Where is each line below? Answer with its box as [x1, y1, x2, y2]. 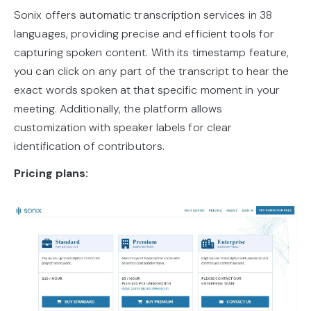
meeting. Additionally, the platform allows [14, 101, 223, 116]
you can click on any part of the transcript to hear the [14, 64, 289, 78]
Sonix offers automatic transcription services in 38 [14, 8, 273, 22]
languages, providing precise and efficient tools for [14, 26, 275, 41]
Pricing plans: [14, 166, 89, 180]
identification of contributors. [14, 139, 165, 153]
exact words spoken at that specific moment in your [14, 83, 280, 97]
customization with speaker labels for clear [14, 120, 233, 135]
